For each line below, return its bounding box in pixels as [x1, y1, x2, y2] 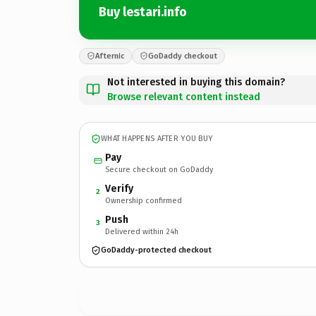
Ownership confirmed [105, 195, 182, 205]
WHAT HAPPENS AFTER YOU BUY [101, 134, 213, 143]
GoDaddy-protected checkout [101, 245, 212, 255]
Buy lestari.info [99, 4, 187, 20]
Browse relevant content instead [107, 90, 260, 103]
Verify [105, 182, 133, 195]
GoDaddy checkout [148, 51, 217, 61]
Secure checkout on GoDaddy [105, 164, 213, 174]
